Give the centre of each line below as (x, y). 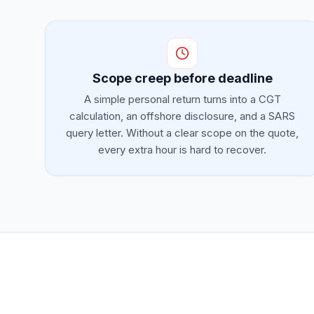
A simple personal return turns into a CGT (182, 99)
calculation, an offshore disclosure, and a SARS (182, 116)
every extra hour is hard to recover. (182, 150)
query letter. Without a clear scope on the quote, (182, 133)
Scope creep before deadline (182, 78)
